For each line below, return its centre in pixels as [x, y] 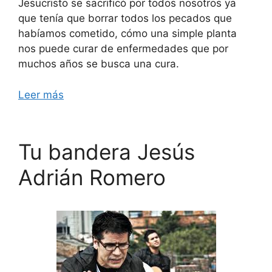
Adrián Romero [92, 177]
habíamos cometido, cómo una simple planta [127, 33]
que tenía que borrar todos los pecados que [125, 18]
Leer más [41, 94]
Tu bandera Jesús [107, 151]
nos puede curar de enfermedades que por [123, 49]
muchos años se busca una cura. [99, 64]
